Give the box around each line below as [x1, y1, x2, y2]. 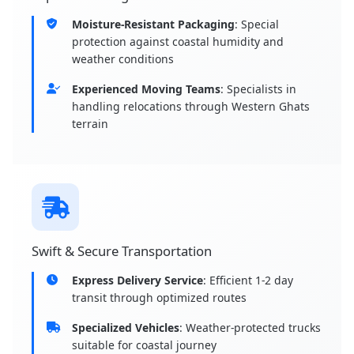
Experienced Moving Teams [72, 81, 220, 97]
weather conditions [72, 51, 174, 67]
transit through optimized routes [72, 290, 247, 306]
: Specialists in [220, 81, 296, 97]
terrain [72, 116, 108, 132]
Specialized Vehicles [72, 320, 179, 336]
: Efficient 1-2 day [203, 273, 293, 288]
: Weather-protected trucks [179, 320, 321, 336]
